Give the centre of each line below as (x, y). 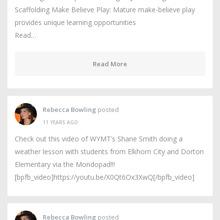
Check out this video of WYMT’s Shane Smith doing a (99, 139)
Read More (110, 64)
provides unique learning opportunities (75, 22)
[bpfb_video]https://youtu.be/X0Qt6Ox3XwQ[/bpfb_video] (105, 177)
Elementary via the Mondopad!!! (65, 164)
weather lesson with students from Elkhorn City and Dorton (109, 151)
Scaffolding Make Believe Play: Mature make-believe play (105, 10)
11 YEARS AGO (60, 122)
